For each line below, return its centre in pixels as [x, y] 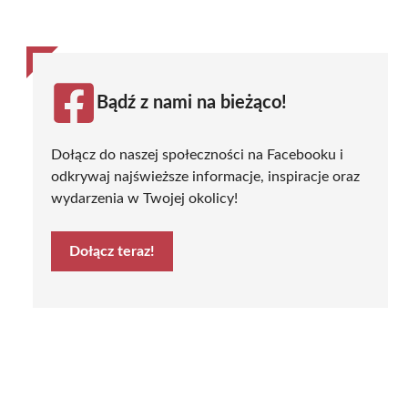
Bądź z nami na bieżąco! [192, 102]
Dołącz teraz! [112, 251]
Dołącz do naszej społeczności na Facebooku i [197, 154]
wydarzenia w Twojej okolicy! [144, 198]
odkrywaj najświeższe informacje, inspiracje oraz [205, 176]
